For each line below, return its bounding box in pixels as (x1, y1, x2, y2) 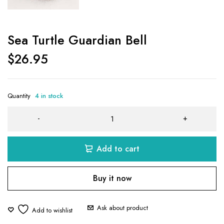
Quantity (7, 91, 30, 100)
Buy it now (92, 172, 131, 184)
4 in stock (35, 91, 63, 100)
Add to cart (96, 143, 139, 154)
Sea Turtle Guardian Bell (7, 31, 147, 49)
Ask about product (97, 203, 148, 212)
